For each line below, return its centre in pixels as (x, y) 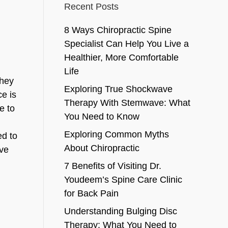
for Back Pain (91, 193)
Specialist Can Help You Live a (126, 44)
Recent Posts (91, 7)
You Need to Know (102, 117)
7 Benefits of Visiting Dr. (112, 166)
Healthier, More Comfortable (121, 58)
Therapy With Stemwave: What (127, 103)
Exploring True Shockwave (118, 89)
